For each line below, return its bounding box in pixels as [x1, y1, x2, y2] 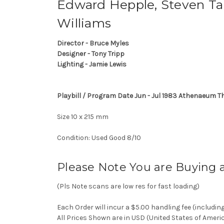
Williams [57, 15, 111, 30]
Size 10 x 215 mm [57, 112, 110, 121]
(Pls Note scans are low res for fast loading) [57, 181, 199, 190]
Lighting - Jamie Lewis [57, 59, 126, 68]
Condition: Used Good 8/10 [57, 133, 144, 142]
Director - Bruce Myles [57, 38, 129, 47]
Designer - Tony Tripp [57, 49, 124, 58]
